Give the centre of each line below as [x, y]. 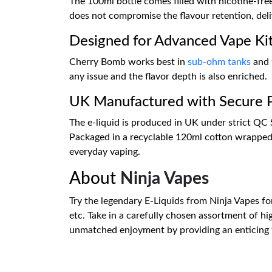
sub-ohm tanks [219, 62]
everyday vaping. [105, 152]
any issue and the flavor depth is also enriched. [168, 76]
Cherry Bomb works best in [128, 62]
